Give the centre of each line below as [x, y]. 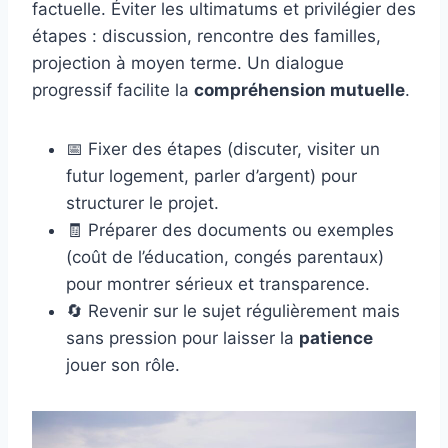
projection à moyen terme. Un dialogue [188, 63]
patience [336, 338]
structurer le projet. [142, 203]
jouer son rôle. [123, 365]
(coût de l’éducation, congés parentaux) [225, 257]
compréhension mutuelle [299, 90]
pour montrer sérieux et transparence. [218, 284]
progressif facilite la [113, 90]
